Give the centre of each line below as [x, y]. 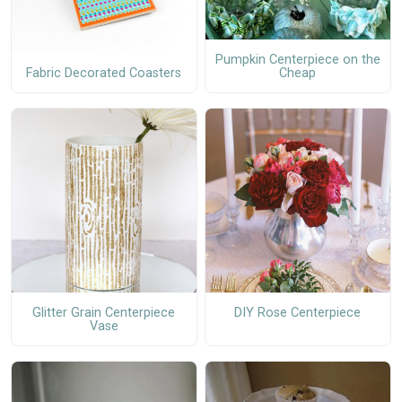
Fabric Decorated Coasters [104, 73]
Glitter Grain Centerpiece [104, 312]
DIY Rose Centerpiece [298, 312]
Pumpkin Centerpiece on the [297, 59]
